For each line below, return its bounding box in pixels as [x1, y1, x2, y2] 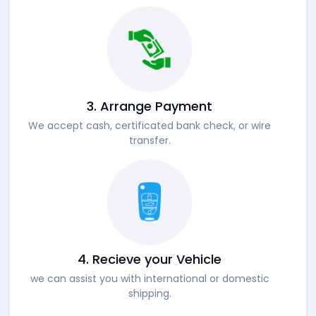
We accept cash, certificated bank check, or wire [28, 119, 271, 133]
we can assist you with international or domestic [30, 272, 269, 286]
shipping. [128, 286, 171, 301]
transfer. [128, 133, 171, 148]
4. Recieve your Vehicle [78, 250, 221, 269]
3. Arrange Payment [87, 97, 212, 116]
